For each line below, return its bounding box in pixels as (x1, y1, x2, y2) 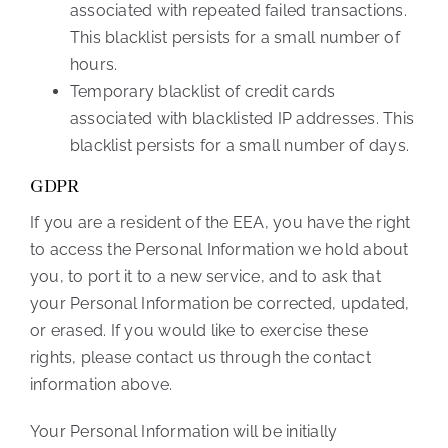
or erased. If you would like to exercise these (29, 321, 369, 341)
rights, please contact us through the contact (29, 348, 371, 368)
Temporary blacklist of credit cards (69, 82, 336, 102)
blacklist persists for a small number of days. (69, 136, 410, 156)
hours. (69, 55, 118, 75)
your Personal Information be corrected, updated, (29, 294, 410, 314)
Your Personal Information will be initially (29, 422, 338, 442)
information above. (29, 375, 173, 395)
